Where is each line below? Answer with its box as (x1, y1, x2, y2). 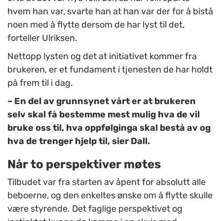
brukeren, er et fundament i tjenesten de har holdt (7, 64, 213, 75)
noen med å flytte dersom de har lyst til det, (7, 19, 184, 31)
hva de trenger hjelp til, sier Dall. (7, 136, 150, 147)
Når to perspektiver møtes (7, 157, 161, 172)
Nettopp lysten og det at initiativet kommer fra (7, 51, 197, 62)
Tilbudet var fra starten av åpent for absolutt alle (7, 177, 206, 188)
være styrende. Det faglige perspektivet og (7, 203, 183, 215)
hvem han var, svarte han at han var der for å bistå (7, 6, 213, 17)
